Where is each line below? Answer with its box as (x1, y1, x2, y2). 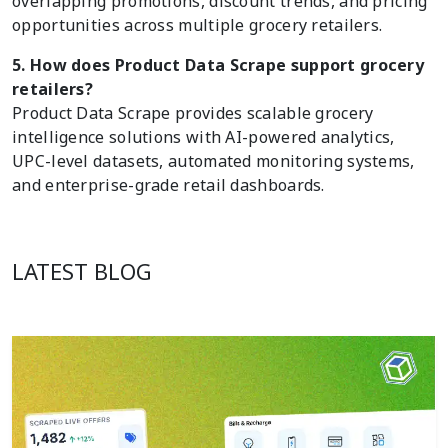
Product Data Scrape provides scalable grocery (12, 102, 374, 125)
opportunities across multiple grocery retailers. (12, 14, 383, 37)
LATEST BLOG (12, 256, 152, 287)
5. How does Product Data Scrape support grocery (12, 54, 425, 77)
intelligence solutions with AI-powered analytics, (12, 126, 395, 149)
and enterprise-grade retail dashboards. (12, 174, 325, 197)
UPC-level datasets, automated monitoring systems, (12, 150, 415, 173)
